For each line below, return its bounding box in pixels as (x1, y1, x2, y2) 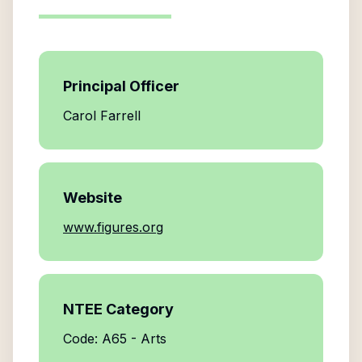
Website (63, 189, 122, 206)
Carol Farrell (63, 107, 141, 124)
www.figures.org (63, 219, 163, 235)
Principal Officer (63, 78, 179, 95)
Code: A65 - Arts (63, 330, 166, 347)
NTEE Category (63, 301, 174, 318)
